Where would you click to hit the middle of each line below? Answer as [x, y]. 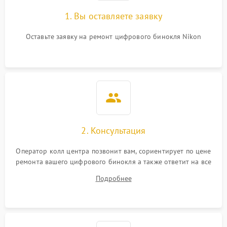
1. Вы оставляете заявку [113, 16]
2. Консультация [113, 130]
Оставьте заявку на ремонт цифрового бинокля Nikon [113, 36]
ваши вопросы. [113, 172]
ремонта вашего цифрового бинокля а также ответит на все [113, 162]
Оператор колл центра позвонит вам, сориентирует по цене [113, 151]
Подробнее [113, 178]
